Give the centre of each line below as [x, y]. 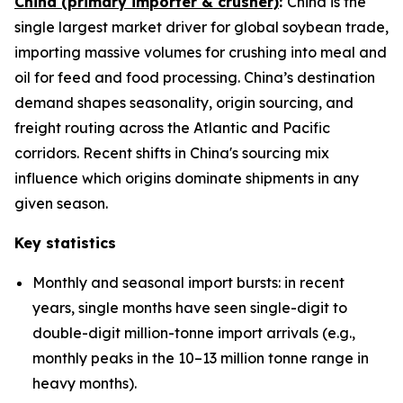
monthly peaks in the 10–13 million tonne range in [201, 358]
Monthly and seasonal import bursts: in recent [188, 282]
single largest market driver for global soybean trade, [201, 27]
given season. [61, 203]
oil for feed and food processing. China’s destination [195, 77]
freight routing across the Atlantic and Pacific [172, 127]
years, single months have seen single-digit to [190, 307]
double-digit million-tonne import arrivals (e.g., [194, 332]
